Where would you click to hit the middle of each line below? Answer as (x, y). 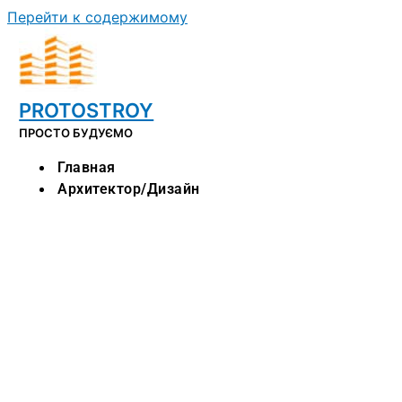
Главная (87, 167)
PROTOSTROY (87, 110)
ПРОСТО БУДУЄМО (76, 133)
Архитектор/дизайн (129, 189)
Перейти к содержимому (97, 17)
